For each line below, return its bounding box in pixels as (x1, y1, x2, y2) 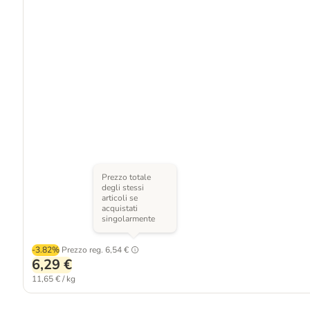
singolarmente (101, 213, 155, 224)
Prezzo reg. (61, 244, 103, 255)
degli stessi (101, 182, 144, 193)
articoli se (101, 192, 138, 203)
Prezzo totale (101, 172, 151, 183)
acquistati (101, 203, 138, 214)
